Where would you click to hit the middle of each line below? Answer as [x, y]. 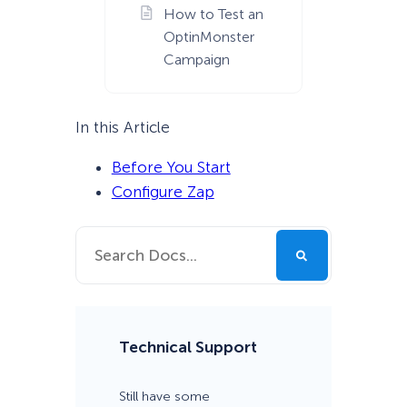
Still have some [164, 397]
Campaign [196, 59]
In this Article [122, 127]
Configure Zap [163, 191]
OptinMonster [208, 36]
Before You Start [171, 167]
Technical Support [188, 347]
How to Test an [213, 14]
